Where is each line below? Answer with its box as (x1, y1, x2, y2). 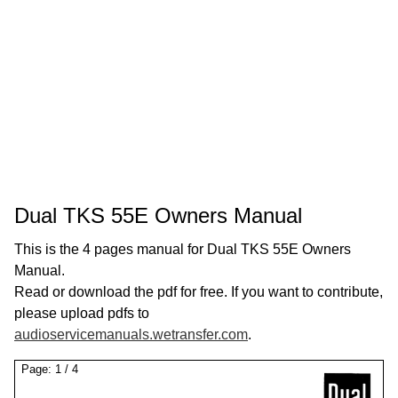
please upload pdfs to (14, 306, 149, 321)
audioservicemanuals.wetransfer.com (14, 327, 248, 342)
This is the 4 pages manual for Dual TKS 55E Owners (14, 242, 351, 257)
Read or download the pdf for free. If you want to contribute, (14, 284, 383, 299)
